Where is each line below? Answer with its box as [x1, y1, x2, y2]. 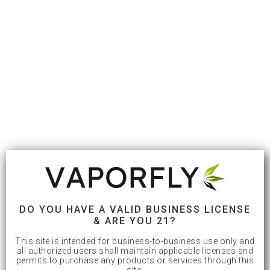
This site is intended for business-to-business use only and [15, 236, 255, 246]
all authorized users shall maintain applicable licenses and [16, 246, 254, 256]
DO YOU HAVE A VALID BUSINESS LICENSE [19, 204, 251, 215]
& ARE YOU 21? [93, 215, 177, 227]
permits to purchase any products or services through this [16, 256, 254, 266]
